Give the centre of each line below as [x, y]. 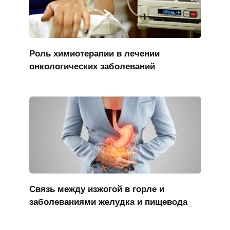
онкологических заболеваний [92, 66]
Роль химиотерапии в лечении [94, 53]
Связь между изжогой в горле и [97, 189]
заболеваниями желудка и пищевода [108, 202]
